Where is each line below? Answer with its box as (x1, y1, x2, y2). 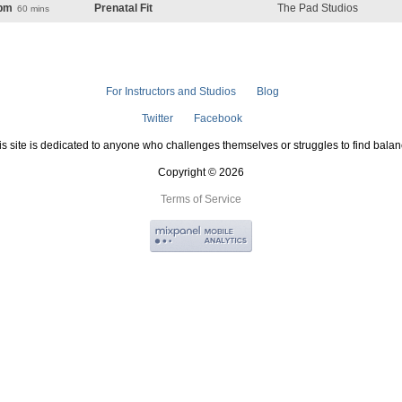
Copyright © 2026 (158, 166, 244, 179)
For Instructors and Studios (105, 85, 236, 98)
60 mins (17, 4, 49, 13)
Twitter (142, 112, 173, 125)
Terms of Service (161, 193, 241, 205)
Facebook (194, 112, 242, 125)
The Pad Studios (277, 2, 358, 14)
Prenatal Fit (94, 2, 153, 14)
